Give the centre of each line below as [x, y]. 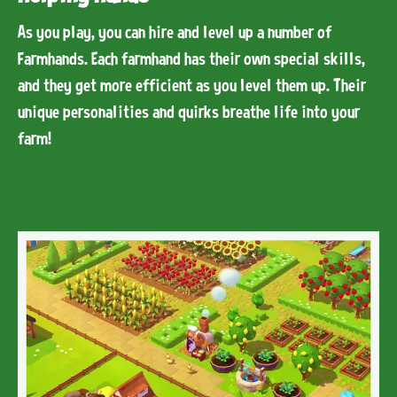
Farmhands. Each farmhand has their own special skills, [191, 58]
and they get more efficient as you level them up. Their [192, 85]
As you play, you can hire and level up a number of [175, 32]
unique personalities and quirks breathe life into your [189, 112]
